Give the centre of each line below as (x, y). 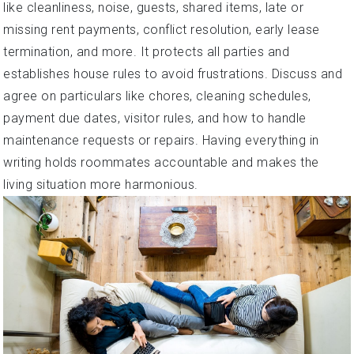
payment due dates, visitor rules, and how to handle (155, 118)
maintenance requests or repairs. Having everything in (161, 140)
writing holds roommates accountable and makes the (161, 162)
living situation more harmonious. (101, 184)
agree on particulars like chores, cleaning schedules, (157, 96)
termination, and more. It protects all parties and (146, 51)
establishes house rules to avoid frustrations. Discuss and (173, 73)
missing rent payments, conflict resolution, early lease (162, 29)
